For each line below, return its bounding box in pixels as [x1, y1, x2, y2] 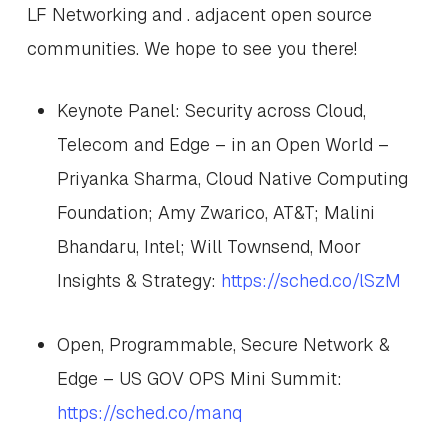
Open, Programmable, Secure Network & [56, 333, 390, 356]
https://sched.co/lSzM [215, 269, 401, 292]
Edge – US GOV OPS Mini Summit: [56, 367, 342, 390]
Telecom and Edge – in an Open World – [56, 133, 389, 156]
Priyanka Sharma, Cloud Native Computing [56, 167, 408, 190]
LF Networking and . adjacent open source [26, 3, 372, 26]
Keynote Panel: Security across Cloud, [56, 99, 366, 122]
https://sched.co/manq [56, 401, 242, 424]
